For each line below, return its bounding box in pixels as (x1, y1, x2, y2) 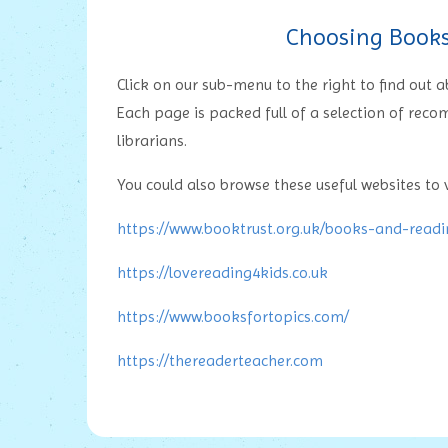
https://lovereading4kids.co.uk (117, 262, 328, 282)
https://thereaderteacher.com (117, 350, 323, 370)
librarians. (117, 130, 191, 150)
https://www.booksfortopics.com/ (117, 306, 349, 326)
